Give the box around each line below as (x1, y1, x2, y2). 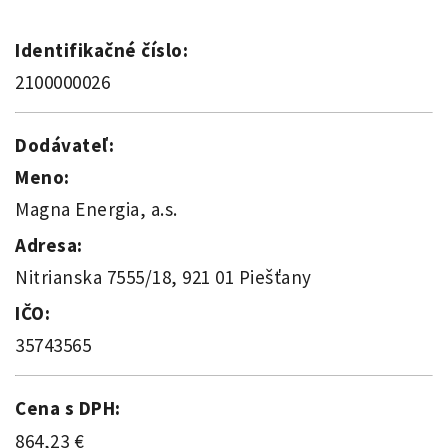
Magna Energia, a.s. (15, 197, 178, 222)
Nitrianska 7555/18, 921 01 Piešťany (15, 265, 312, 290)
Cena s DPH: (15, 396, 121, 421)
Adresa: (15, 233, 83, 258)
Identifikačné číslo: (15, 38, 188, 63)
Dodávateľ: (15, 133, 114, 158)
